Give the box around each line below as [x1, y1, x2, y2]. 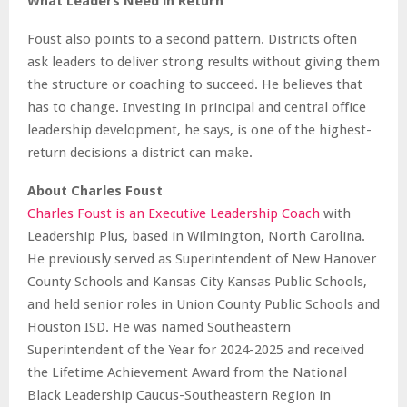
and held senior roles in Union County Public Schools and [27, 295, 380, 313]
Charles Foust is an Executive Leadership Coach [27, 204, 320, 222]
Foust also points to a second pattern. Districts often [27, 30, 357, 47]
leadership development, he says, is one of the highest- [27, 121, 372, 138]
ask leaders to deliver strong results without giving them [27, 53, 380, 70]
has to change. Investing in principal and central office [27, 98, 366, 115]
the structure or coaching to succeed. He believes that [27, 75, 362, 93]
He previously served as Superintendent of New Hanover [27, 250, 376, 267]
